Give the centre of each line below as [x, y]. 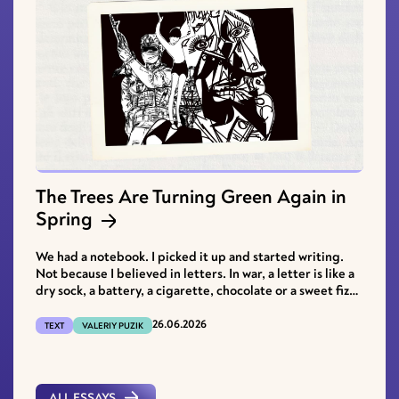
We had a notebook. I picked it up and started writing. [190, 256]
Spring [64, 219]
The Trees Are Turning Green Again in [191, 196]
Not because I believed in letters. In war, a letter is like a [195, 273]
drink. [53, 307]
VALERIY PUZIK [113, 326]
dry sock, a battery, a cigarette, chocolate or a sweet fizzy [198, 290]
